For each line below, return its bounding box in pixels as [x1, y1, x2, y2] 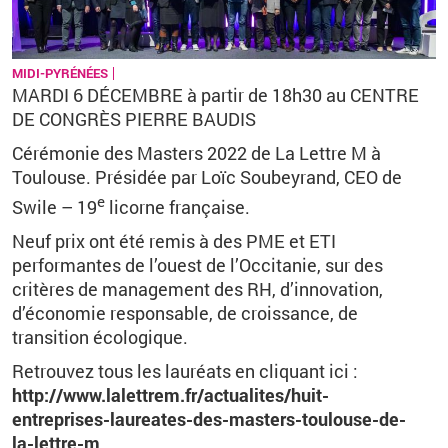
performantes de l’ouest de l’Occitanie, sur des [12, 253, 383, 277]
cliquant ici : [259, 359, 358, 383]
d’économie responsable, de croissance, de [12, 301, 358, 325]
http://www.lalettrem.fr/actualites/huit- [12, 383, 329, 407]
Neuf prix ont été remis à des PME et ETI [12, 229, 336, 253]
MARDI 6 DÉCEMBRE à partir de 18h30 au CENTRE [12, 83, 419, 107]
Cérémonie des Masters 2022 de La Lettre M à [12, 141, 381, 165]
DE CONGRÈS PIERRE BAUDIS [12, 107, 256, 131]
